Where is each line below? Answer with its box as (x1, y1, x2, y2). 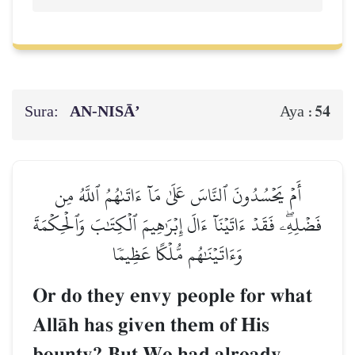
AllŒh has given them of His (32, 313, 269, 338)
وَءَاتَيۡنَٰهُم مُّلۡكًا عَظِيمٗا (112, 236, 243, 273)
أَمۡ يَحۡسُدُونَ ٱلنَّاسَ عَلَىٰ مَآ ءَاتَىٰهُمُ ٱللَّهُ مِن (54, 177, 301, 214)
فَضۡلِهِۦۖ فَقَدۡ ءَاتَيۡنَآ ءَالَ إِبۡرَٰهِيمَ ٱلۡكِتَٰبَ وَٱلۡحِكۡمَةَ (33, 207, 322, 243)
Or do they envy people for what (32, 284, 312, 309)
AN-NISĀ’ (70, 97, 143, 127)
